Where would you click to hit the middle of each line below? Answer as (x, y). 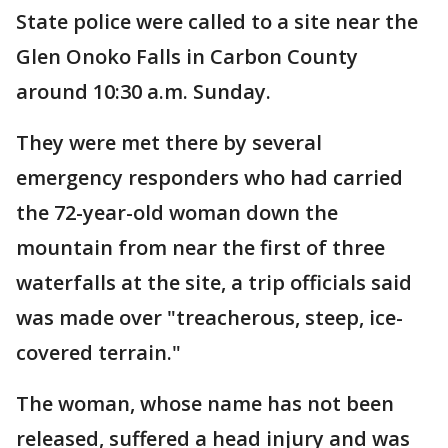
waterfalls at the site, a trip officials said (214, 283)
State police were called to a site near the (217, 22)
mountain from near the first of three (200, 248)
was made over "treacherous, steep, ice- (209, 318)
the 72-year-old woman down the (177, 213)
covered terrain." (98, 353)
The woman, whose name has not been (205, 404)
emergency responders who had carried (209, 178)
